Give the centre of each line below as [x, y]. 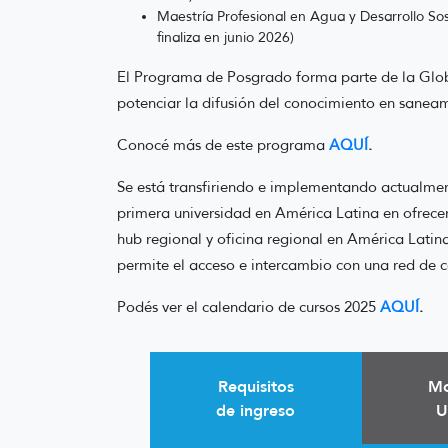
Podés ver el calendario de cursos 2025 [246, 307]
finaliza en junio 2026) [225, 37]
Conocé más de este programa [221, 145]
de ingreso [256, 410]
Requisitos [255, 386]
